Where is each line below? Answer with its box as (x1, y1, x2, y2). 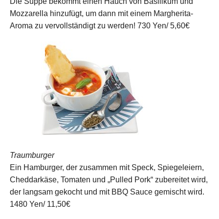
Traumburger (10, 151, 54, 159)
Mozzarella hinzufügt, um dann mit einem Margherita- (10, 9, 193, 18)
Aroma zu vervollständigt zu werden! (10, 21, 135, 30)
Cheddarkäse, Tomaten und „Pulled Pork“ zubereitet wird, (10, 175, 208, 184)
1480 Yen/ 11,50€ (10, 199, 70, 208)
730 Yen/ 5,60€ (137, 21, 190, 30)
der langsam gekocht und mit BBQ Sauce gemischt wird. (10, 187, 204, 196)
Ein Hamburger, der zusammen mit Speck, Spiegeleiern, (10, 163, 204, 172)
